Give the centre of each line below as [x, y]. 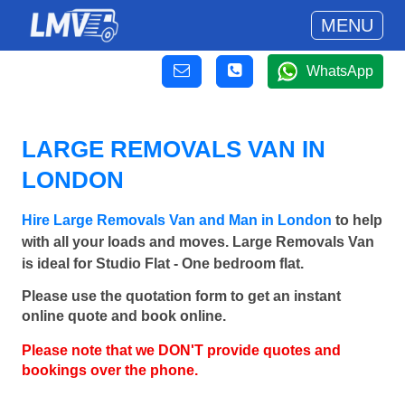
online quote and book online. [124, 316]
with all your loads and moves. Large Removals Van [198, 242]
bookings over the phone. [110, 371]
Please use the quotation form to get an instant [181, 297]
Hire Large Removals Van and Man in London [177, 220]
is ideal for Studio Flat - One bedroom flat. [163, 264]
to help [357, 220]
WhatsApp [340, 71]
